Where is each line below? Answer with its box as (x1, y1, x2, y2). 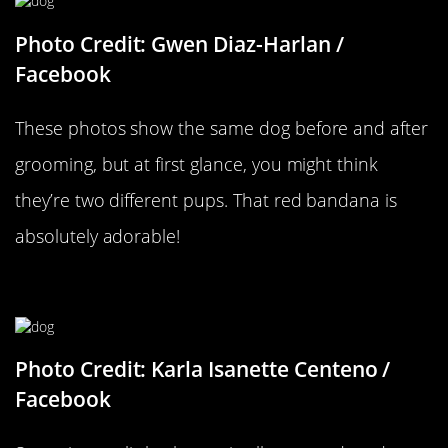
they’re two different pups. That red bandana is (15, 187, 398, 212)
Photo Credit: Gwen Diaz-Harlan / (15, 29, 344, 58)
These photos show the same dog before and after (15, 115, 429, 140)
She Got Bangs (15, 269, 188, 304)
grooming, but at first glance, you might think (15, 151, 379, 176)
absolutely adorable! (15, 223, 181, 248)
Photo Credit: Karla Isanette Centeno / (15, 355, 391, 384)
